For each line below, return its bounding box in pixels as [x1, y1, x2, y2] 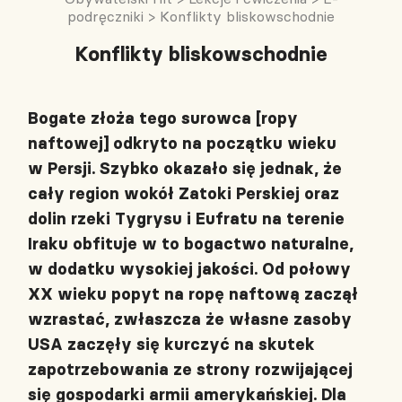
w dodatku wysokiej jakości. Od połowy [28, 258, 351, 279]
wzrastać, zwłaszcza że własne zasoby [28, 309, 352, 329]
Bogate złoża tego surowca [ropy [28, 108, 298, 128]
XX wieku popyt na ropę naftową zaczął [28, 284, 358, 304]
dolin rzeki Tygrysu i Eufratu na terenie [28, 208, 345, 229]
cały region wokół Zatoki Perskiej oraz [28, 183, 339, 204]
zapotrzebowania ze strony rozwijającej [28, 359, 353, 380]
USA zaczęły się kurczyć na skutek [28, 334, 315, 354]
